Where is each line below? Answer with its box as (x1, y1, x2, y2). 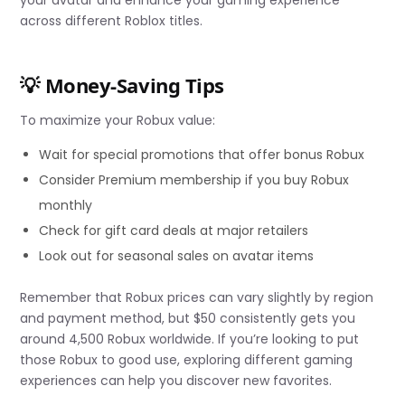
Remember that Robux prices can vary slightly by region (20, 288, 374, 307)
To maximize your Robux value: (20, 111, 216, 130)
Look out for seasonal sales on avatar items (39, 247, 315, 266)
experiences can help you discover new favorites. (20, 372, 333, 391)
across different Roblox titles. (20, 12, 203, 31)
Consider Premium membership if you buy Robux (39, 171, 350, 190)
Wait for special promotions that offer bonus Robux (39, 146, 365, 165)
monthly (39, 196, 93, 215)
